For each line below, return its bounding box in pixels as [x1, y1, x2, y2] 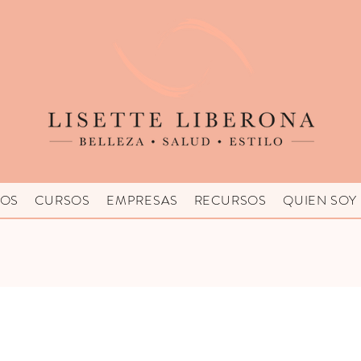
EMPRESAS [106, 190, 178, 210]
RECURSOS [193, 190, 267, 210]
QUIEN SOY [282, 190, 358, 210]
